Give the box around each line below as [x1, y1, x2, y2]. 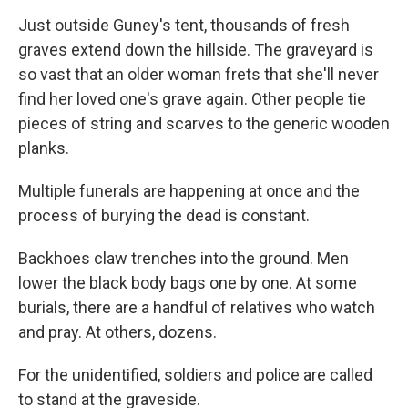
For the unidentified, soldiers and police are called [18, 365, 372, 384]
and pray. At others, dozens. [18, 322, 217, 342]
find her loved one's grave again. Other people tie [18, 89, 366, 108]
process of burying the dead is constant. [18, 206, 310, 225]
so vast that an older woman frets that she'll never [18, 65, 379, 84]
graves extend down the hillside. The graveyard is [18, 40, 373, 59]
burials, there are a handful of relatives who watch [18, 298, 375, 317]
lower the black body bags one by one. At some [18, 273, 357, 292]
